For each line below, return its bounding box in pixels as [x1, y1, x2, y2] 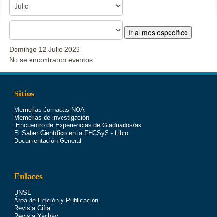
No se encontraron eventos [9, 56, 93, 64]
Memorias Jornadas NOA [14, 106, 85, 114]
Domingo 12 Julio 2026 [9, 46, 80, 54]
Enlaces [14, 171, 43, 182]
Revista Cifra [14, 204, 50, 212]
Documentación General [14, 137, 81, 145]
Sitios [14, 89, 34, 99]
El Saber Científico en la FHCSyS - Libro [14, 129, 128, 137]
